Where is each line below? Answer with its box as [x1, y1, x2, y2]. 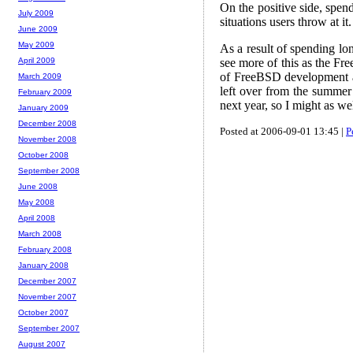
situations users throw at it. [220, 14, 351, 28]
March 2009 [18, 72, 61, 81]
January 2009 [18, 103, 69, 113]
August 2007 [18, 340, 65, 349]
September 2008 [18, 166, 80, 176]
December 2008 [18, 119, 76, 128]
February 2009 [18, 87, 72, 97]
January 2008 [18, 261, 69, 270]
